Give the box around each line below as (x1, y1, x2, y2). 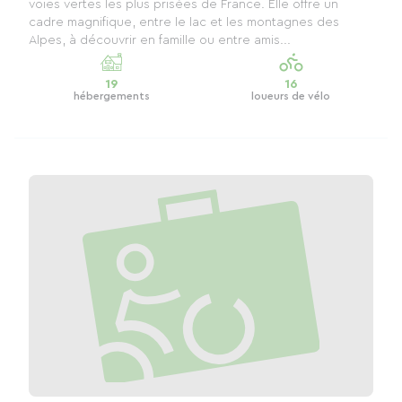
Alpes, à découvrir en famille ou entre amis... (29, 33, 291, 47)
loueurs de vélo (251, 90, 330, 101)
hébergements (73, 90, 150, 101)
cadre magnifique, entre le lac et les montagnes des (29, 15, 339, 29)
